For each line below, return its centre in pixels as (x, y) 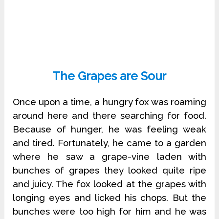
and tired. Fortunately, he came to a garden (109, 143)
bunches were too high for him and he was (109, 211)
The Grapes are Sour (109, 76)
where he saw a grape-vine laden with (109, 156)
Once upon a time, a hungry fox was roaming (109, 102)
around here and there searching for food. (109, 115)
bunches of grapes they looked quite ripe (109, 170)
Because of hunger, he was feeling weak (109, 129)
